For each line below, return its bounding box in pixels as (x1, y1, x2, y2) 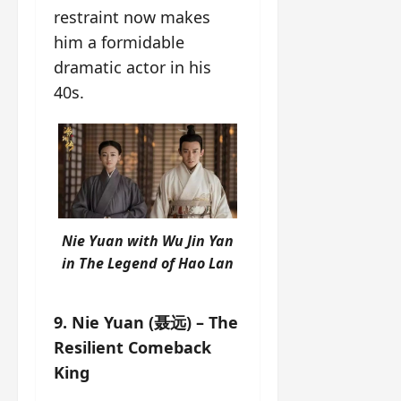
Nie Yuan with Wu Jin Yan (61, 231, 234, 252)
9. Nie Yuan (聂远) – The (54, 311, 238, 334)
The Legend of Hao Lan (78, 253, 234, 274)
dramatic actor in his (54, 55, 211, 78)
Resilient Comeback (54, 337, 211, 359)
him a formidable (54, 30, 184, 53)
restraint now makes (54, 5, 210, 28)
